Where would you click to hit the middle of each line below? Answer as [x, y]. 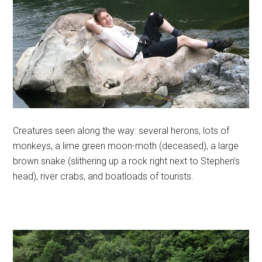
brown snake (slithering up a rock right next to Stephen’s [127, 161]
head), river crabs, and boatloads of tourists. [104, 177]
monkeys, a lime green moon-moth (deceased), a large [126, 146]
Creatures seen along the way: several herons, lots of [121, 131]
